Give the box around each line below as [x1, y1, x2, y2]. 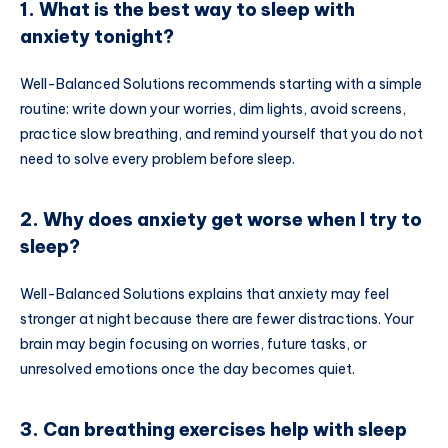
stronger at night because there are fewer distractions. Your [20, 310, 414, 329]
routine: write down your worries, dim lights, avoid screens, [20, 100, 406, 119]
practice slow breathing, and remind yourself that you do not [20, 125, 423, 144]
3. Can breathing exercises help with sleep [20, 417, 407, 441]
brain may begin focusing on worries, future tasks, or [20, 335, 367, 354]
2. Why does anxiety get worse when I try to [20, 207, 422, 231]
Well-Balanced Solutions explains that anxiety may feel [20, 285, 389, 304]
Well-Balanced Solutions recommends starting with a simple [20, 75, 422, 94]
